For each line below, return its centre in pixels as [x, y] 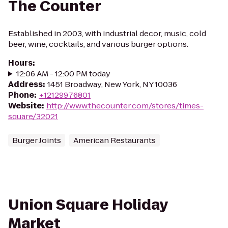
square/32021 [33, 116]
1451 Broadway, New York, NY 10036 [112, 84]
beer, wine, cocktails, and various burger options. [98, 44]
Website [25, 106]
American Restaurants [115, 140]
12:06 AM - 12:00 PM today [63, 74]
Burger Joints [37, 140]
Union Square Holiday [88, 205]
